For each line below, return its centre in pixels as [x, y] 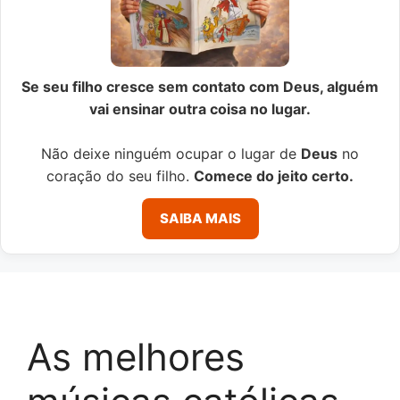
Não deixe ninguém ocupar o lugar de [171, 153]
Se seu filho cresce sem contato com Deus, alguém [200, 86]
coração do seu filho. [120, 175]
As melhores [136, 356]
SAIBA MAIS [200, 218]
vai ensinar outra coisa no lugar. [200, 108]
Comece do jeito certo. [274, 175]
